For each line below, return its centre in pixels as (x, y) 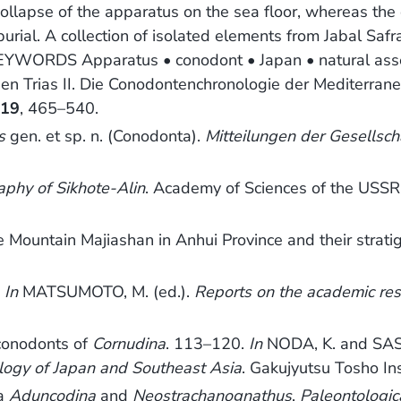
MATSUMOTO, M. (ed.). (107, 292)
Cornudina (129, 344)
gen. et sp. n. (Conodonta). (106, 137)
